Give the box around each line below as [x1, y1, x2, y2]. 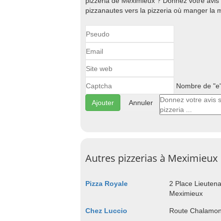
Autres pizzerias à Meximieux [85, 151, 218, 165]
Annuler [129, 99, 153, 107]
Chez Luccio [85, 207, 127, 215]
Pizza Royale [85, 180, 128, 187]
